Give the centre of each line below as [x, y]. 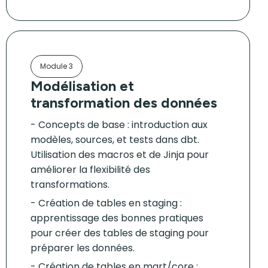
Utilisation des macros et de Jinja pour [120, 155]
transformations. [70, 185]
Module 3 [57, 66]
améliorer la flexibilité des [90, 170]
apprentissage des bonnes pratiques [117, 218]
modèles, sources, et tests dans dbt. [115, 140]
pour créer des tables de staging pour [120, 233]
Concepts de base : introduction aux [123, 125]
